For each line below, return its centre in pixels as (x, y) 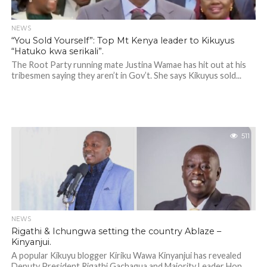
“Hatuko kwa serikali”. (57, 51)
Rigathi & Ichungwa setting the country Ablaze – (116, 231)
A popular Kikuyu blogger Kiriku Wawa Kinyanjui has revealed (126, 255)
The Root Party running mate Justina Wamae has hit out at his (128, 65)
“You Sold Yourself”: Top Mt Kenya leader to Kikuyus (122, 41)
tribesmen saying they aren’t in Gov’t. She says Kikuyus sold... (126, 75)
